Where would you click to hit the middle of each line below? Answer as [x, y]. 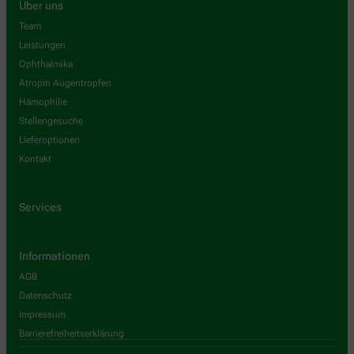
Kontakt [35, 159]
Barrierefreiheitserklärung [72, 334]
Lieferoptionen [49, 140]
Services [40, 207]
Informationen [55, 256]
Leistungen [42, 45]
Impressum [42, 315]
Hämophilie [43, 102]
